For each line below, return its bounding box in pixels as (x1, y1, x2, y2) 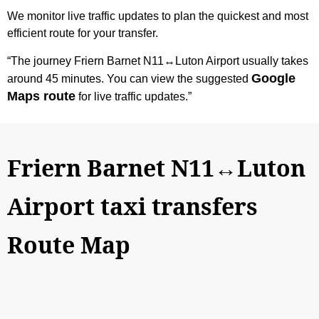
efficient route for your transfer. (7, 26, 158, 39)
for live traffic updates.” (75, 90, 192, 103)
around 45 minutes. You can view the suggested (7, 72, 251, 85)
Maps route (7, 88, 75, 103)
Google (251, 70, 296, 85)
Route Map (7, 229, 130, 260)
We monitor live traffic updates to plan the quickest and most (7, 9, 308, 22)
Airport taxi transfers (7, 190, 258, 221)
